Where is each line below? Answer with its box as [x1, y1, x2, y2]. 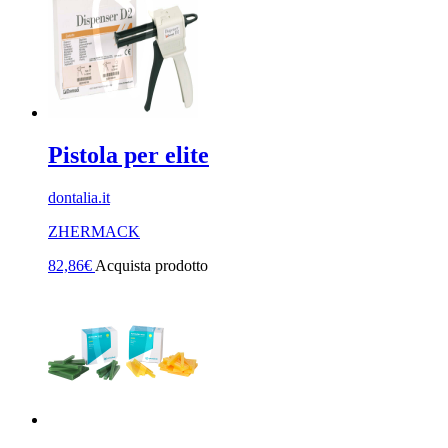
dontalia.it [48, 188, 110, 206]
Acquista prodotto [95, 256, 208, 274]
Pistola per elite [48, 142, 209, 169]
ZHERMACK [48, 222, 140, 240]
